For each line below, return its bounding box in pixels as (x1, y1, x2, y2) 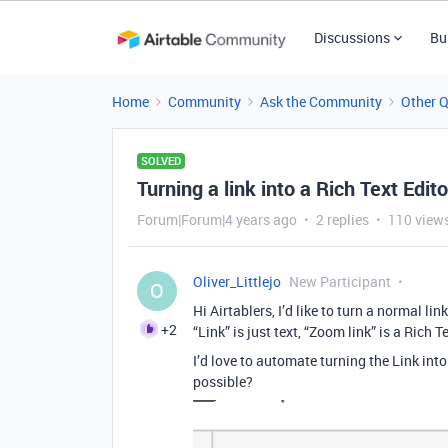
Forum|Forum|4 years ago (137, 210, 297, 229)
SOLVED (141, 153, 181, 168)
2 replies (316, 210, 369, 229)
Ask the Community (260, 92, 382, 111)
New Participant (289, 272, 391, 291)
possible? (193, 372, 253, 391)
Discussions (313, 28, 390, 47)
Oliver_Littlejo (193, 272, 281, 291)
